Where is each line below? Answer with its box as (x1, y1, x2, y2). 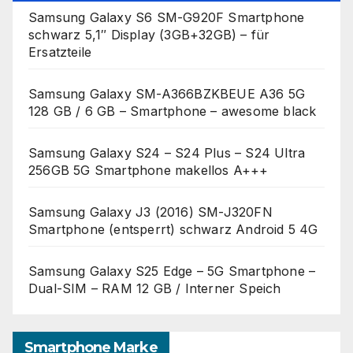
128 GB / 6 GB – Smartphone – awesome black (28, 102, 317, 119)
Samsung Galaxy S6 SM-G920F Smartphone (28, 9, 305, 25)
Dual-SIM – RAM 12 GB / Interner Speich (28, 280, 281, 296)
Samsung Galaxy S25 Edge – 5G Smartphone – (28, 262, 316, 279)
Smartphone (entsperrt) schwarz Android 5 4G (28, 221, 318, 237)
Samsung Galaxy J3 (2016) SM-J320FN (28, 203, 273, 220)
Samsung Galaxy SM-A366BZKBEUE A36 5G (28, 85, 306, 102)
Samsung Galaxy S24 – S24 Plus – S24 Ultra (28, 144, 306, 161)
